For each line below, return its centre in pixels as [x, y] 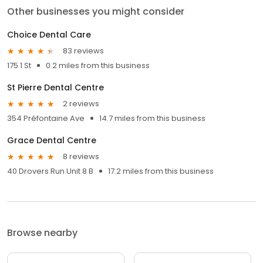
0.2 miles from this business [98, 65]
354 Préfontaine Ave [46, 118]
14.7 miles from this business [152, 118]
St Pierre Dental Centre [55, 87]
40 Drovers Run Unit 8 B [50, 171]
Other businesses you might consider [96, 11]
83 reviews [83, 51]
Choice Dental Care [49, 34]
